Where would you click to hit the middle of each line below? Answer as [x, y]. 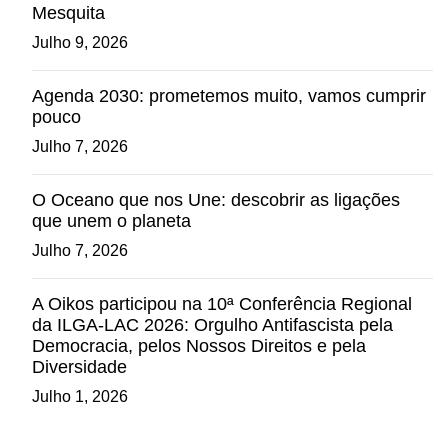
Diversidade [79, 367]
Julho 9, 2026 [80, 42]
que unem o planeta [111, 221]
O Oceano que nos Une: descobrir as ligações [216, 200]
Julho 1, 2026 [80, 396]
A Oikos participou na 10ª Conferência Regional [222, 304]
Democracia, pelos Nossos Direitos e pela [199, 346]
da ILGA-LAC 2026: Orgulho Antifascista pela [212, 325]
